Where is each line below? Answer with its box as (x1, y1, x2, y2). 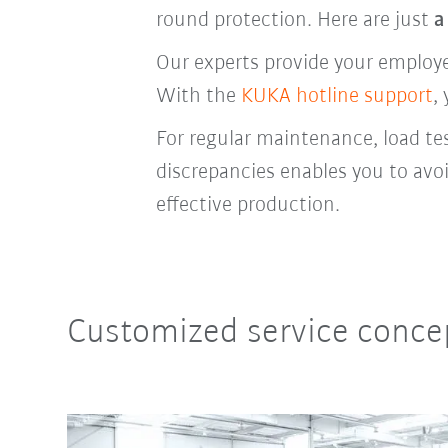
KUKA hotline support (240, 84, 433, 108)
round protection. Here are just (155, 8, 434, 32)
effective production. (155, 193, 340, 217)
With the (155, 84, 241, 108)
